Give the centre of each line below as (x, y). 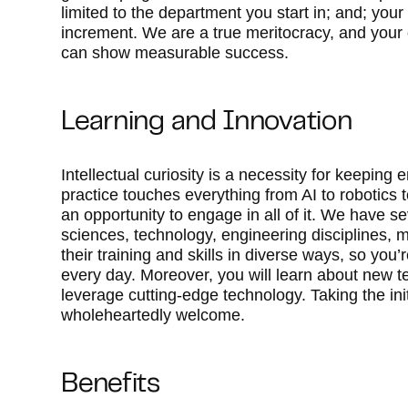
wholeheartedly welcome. (153, 315)
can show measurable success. (175, 53)
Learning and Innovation (207, 123)
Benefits (111, 385)
